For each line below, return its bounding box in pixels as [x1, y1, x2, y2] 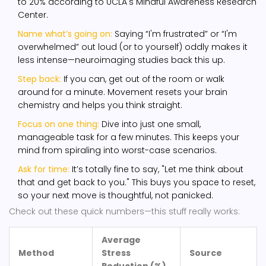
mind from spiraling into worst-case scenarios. [18, 144, 217, 157]
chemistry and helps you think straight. [18, 99, 182, 112]
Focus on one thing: [18, 118, 99, 131]
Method [18, 247, 54, 259]
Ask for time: [18, 163, 69, 176]
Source [189, 247, 222, 259]
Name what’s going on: [18, 28, 112, 40]
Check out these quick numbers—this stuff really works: [9, 205, 240, 218]
